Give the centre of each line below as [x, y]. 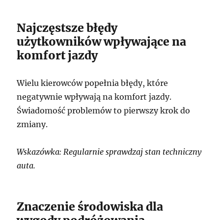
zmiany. [32, 124]
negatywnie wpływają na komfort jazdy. [94, 96]
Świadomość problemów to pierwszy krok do [104, 110]
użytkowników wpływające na [102, 41]
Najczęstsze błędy [67, 27]
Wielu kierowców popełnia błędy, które [93, 83]
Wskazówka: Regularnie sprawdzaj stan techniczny [109, 151]
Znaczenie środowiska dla [90, 206]
